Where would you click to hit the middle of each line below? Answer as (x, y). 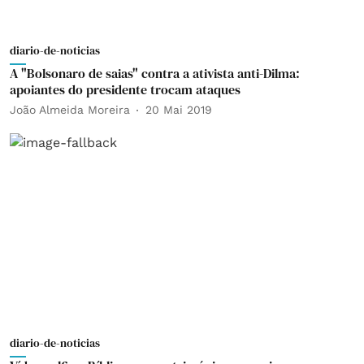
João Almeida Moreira (70, 110)
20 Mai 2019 (179, 110)
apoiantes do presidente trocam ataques (125, 89)
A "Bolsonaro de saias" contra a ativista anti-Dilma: (155, 73)
